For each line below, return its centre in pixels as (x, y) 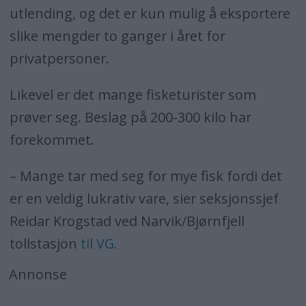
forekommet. (52, 139)
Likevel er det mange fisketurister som (133, 94)
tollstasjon (43, 243)
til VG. (97, 243)
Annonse (38, 274)
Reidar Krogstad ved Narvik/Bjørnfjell (127, 221)
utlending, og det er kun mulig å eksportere (150, 14)
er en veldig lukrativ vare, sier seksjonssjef (144, 198)
